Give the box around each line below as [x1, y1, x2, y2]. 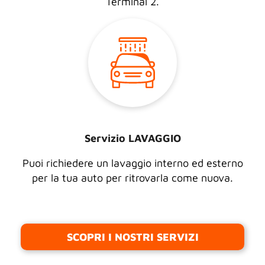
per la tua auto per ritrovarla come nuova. [32, 172, 233, 184]
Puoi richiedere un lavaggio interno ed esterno [22, 157, 243, 169]
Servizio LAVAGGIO [84, 132, 181, 144]
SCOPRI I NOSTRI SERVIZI [66, 231, 199, 243]
